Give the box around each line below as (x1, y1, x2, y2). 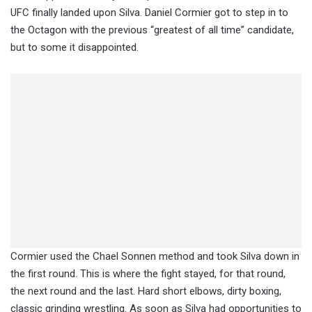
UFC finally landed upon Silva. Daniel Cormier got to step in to (10, 6, 288, 19)
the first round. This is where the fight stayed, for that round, (10, 267, 286, 280)
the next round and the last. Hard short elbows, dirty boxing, (10, 284, 281, 297)
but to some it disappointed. (10, 40, 144, 54)
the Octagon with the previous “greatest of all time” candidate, (10, 23, 294, 36)
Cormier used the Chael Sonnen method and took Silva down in (10, 249, 299, 263)
